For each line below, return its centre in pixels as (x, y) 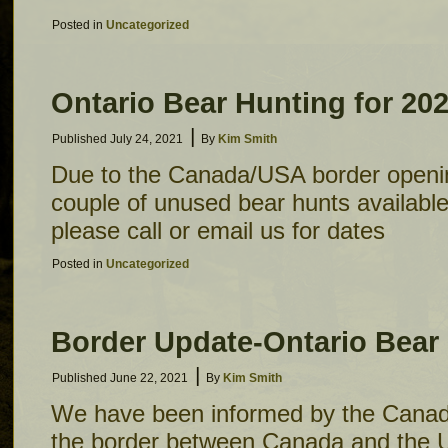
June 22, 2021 (149, 378)
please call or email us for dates (218, 230)
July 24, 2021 (146, 139)
